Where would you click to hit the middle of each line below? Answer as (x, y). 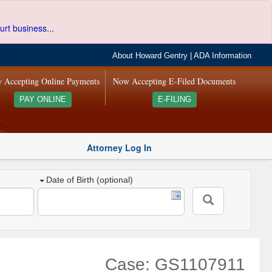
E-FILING (174, 100)
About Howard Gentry (150, 56)
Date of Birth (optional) (90, 180)
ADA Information (223, 56)
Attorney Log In (119, 147)
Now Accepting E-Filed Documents (175, 81)
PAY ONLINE (42, 100)
